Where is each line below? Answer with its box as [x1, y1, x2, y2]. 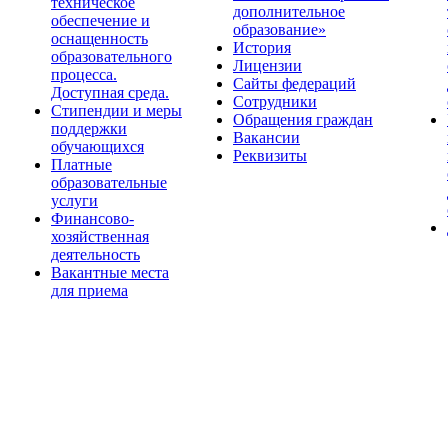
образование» [233, 21, 326, 38]
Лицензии [233, 57, 302, 74]
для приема [51, 282, 128, 299]
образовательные [51, 174, 167, 191]
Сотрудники [233, 93, 317, 110]
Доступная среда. [51, 84, 169, 101]
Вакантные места [51, 264, 169, 281]
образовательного [51, 48, 172, 65]
